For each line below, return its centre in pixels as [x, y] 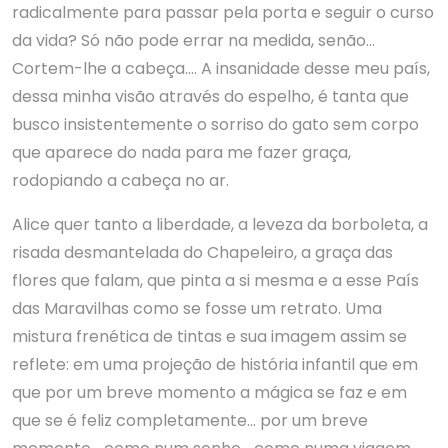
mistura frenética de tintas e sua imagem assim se [209, 336]
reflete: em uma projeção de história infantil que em [215, 364]
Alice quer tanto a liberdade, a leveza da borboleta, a [220, 224]
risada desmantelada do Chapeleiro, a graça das [202, 252]
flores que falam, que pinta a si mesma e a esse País [215, 280]
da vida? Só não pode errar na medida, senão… [193, 40]
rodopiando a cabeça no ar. [120, 180]
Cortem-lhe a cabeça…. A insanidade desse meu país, [221, 68]
